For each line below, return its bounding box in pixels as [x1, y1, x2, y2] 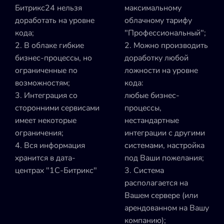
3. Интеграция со [15, 89, 77, 101]
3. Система [124, 164, 164, 176]
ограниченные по [15, 64, 77, 76]
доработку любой [124, 52, 188, 63]
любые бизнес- [124, 89, 179, 101]
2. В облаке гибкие [15, 39, 84, 51]
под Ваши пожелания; [124, 152, 204, 163]
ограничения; [15, 127, 63, 138]
